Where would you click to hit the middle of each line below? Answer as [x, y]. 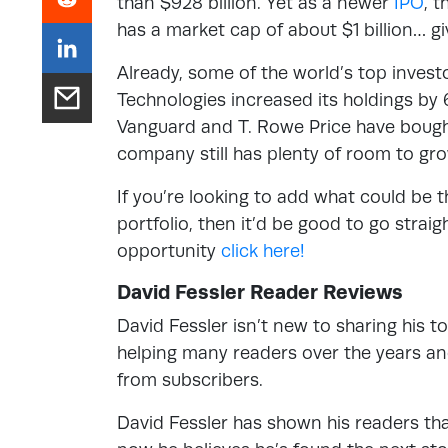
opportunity [169, 250]
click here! [263, 250]
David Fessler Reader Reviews [260, 292]
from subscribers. [190, 379]
